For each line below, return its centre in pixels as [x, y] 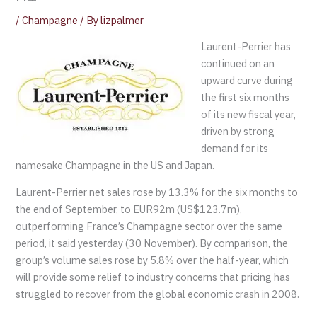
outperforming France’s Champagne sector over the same [149, 226]
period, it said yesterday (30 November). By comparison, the [152, 243]
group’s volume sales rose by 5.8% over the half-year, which [152, 260]
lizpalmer [122, 21]
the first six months [246, 97]
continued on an [238, 63]
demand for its [235, 148]
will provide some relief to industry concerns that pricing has [153, 277]
